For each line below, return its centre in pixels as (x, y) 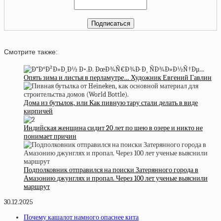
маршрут (37, 186)
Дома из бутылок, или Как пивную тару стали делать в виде (111, 103)
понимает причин (50, 136)
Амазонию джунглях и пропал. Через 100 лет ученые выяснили (116, 178)
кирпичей (38, 111)
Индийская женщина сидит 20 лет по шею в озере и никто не (113, 128)
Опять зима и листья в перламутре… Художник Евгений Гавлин (118, 77)
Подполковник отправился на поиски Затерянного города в (111, 170)
